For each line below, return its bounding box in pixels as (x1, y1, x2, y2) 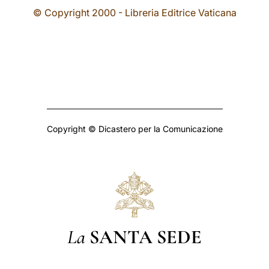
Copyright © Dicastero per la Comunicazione (46, 124, 223, 134)
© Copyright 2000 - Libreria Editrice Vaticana (32, 7, 237, 19)
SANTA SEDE (89, 225, 202, 249)
